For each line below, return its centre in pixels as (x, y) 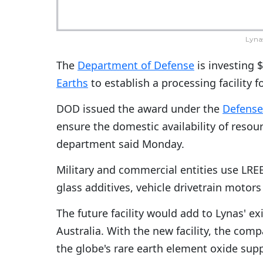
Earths (72, 83)
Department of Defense (136, 65)
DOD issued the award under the (139, 109)
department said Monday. (120, 144)
